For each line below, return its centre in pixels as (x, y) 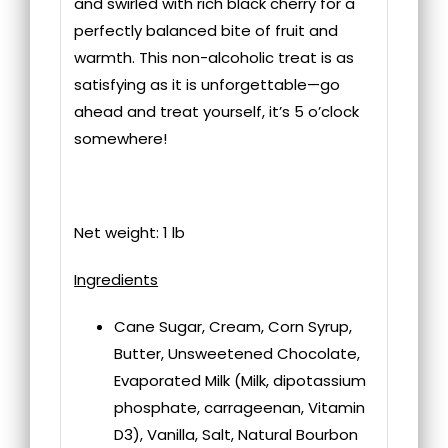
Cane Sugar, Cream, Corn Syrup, (233, 326)
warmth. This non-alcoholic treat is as (214, 57)
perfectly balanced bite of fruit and (206, 30)
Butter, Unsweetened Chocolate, (237, 353)
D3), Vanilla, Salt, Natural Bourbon (236, 434)
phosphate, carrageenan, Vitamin (240, 407)
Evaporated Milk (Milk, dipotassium (240, 380)
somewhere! (121, 138)
